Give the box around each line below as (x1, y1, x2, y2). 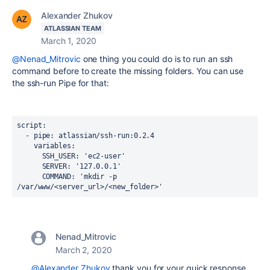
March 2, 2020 (55, 245, 112, 255)
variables (33, 142, 71, 150)
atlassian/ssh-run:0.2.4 (58, 131, 155, 140)
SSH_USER (42, 152, 75, 160)
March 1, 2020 (41, 36, 96, 46)
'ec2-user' (83, 152, 125, 160)
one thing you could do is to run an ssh (80, 54, 233, 64)
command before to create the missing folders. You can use (12, 66, 244, 76)
